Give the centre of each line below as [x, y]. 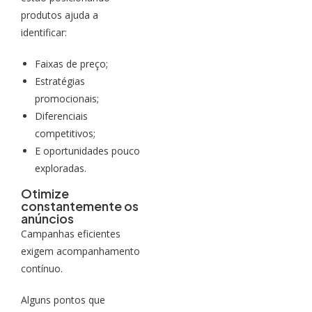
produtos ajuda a [60, 15]
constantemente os [80, 205]
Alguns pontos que [63, 299]
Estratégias [60, 81]
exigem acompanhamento [80, 251]
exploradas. [61, 168]
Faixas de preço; [71, 63]
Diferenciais [61, 116]
